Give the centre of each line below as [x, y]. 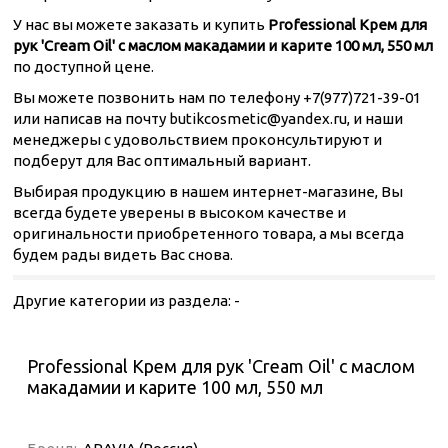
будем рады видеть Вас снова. [123, 254]
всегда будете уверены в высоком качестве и [179, 212]
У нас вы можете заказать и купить [140, 24]
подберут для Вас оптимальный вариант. [162, 160]
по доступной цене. [83, 66]
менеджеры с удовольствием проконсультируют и [197, 139]
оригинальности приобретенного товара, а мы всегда [208, 233]
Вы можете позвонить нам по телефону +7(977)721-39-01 [217, 97]
